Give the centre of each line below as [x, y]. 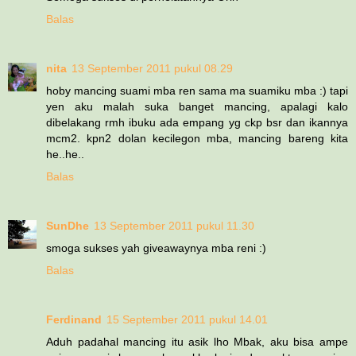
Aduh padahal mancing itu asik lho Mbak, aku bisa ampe [197, 341]
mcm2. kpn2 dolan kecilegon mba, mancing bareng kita [197, 138]
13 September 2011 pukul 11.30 [174, 225]
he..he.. [65, 154]
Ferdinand [74, 319]
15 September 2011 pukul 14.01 [187, 319]
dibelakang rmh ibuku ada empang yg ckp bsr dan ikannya [197, 122]
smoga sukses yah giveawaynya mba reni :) [156, 248]
